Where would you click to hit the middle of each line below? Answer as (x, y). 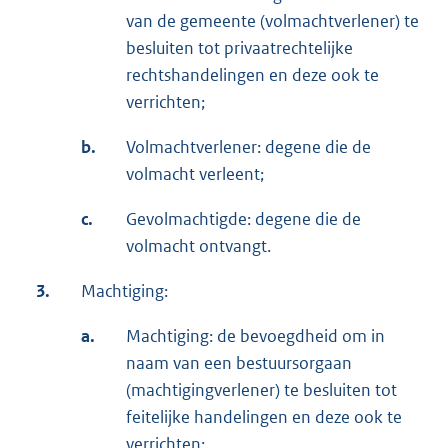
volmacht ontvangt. (198, 245)
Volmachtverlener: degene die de (248, 146)
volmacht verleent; (195, 173)
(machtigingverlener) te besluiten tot (261, 389)
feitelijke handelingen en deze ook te (264, 416)
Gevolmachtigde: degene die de (243, 218)
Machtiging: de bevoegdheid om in (255, 335)
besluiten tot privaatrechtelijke (239, 47)
